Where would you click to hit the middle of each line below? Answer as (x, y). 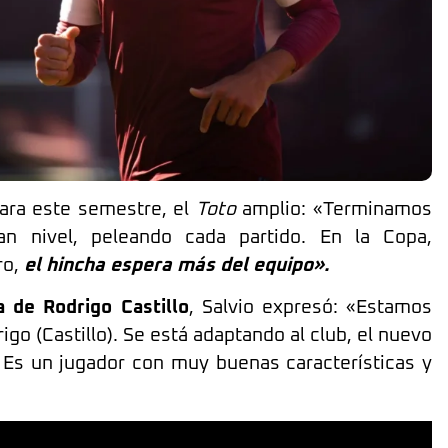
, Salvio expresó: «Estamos (310, 308)
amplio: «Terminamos (334, 209)
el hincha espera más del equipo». (174, 265)
